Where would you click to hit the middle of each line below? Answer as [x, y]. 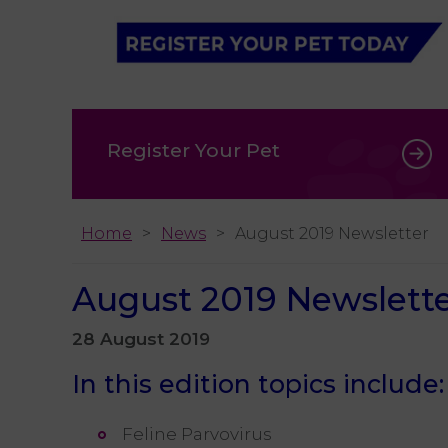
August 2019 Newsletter [332, 233]
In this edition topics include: [258, 383]
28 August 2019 [141, 338]
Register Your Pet [193, 150]
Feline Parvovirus [197, 433]
